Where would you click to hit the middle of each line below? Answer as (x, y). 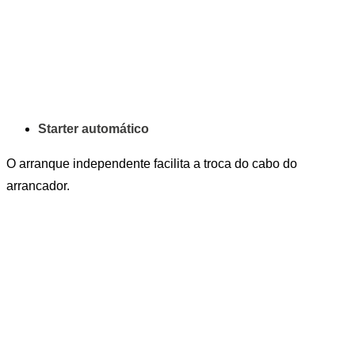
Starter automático (94, 128)
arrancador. (38, 185)
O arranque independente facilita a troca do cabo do (152, 163)
